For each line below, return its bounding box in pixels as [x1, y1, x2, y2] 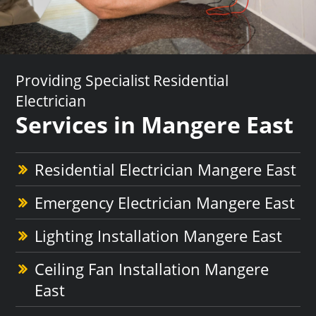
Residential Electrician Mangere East [35, 158, 297, 180]
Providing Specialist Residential [16, 70, 229, 90]
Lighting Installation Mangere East [35, 224, 283, 246]
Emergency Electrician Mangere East [35, 191, 296, 213]
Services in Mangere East [16, 109, 294, 140]
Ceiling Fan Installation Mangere [35, 257, 269, 279]
